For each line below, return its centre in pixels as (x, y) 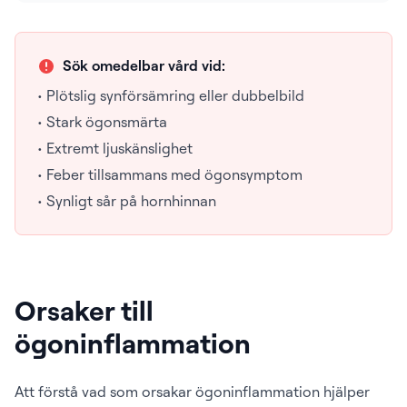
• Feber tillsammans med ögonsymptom (170, 174)
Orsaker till (84, 310)
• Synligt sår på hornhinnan (127, 201)
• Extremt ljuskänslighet (115, 148)
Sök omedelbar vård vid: (144, 65)
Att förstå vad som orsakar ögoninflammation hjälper (192, 392)
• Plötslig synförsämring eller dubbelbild (171, 95)
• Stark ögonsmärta (102, 122)
